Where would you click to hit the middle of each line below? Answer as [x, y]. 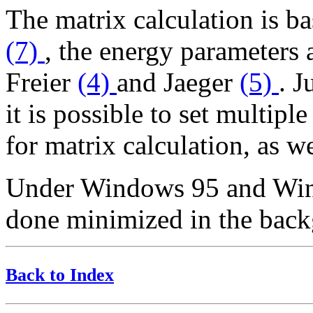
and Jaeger [178, 82]
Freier [42, 82]
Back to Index [60, 275]
